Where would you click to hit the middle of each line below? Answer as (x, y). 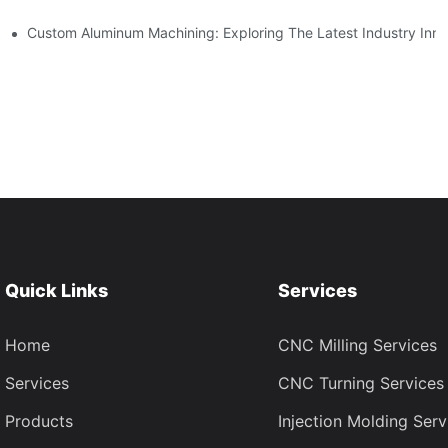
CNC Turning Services (360, 382)
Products (39, 420)
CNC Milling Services (357, 344)
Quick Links (56, 291)
